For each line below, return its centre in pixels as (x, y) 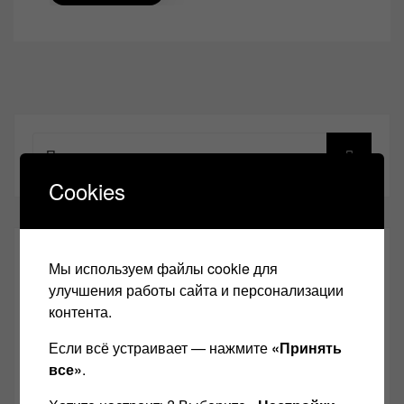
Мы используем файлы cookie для (164, 268)
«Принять (307, 348)
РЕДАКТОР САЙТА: (104, 254)
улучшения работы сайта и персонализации (197, 290)
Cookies (87, 191)
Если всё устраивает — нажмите (161, 348)
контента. (81, 312)
